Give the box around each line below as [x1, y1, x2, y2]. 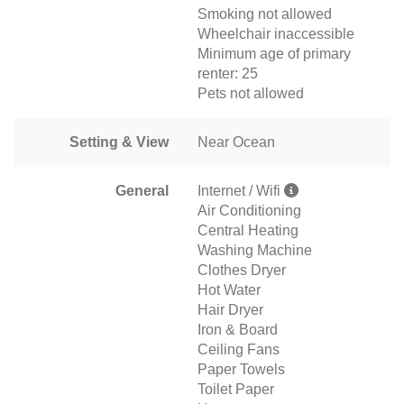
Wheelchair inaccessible [197, 26, 354, 42]
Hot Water [197, 282, 261, 298]
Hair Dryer [197, 302, 263, 318]
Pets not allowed [197, 86, 304, 102]
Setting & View [69, 134, 169, 151]
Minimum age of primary [197, 46, 351, 62]
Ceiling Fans [197, 342, 280, 358]
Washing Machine [197, 243, 312, 259]
